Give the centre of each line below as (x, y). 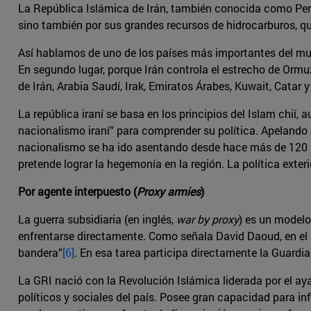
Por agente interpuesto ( (77, 192)
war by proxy (208, 219)
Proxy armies (169, 192)
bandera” (40, 253)
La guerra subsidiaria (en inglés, (97, 219)
